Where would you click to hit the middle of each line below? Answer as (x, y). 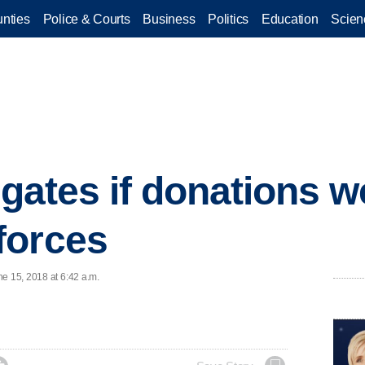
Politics (228, 19)
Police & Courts (86, 19)
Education (290, 19)
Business (169, 19)
